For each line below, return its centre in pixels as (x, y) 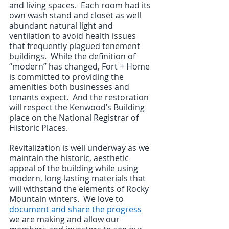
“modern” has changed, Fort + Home (81, 66)
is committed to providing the (67, 76)
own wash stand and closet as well (76, 15)
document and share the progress (75, 209)
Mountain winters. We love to (67, 199)
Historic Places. (39, 128)
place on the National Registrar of (75, 117)
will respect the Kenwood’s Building (78, 107)
